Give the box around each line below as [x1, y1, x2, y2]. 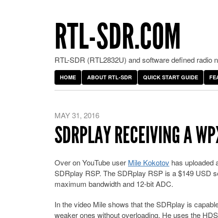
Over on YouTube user [54, 157, 128, 167]
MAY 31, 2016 [54, 110, 99, 120]
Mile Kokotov [128, 157, 169, 167]
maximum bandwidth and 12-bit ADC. [54, 179, 173, 189]
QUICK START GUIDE [143, 73, 198, 81]
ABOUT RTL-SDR [87, 73, 132, 81]
